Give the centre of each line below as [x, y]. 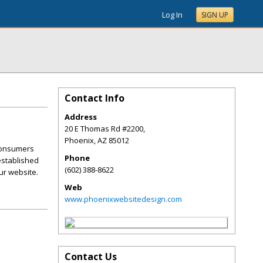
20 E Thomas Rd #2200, [105, 129]
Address [81, 117]
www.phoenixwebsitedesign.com [123, 199]
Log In [172, 15]
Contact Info [95, 98]
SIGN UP [215, 15]
